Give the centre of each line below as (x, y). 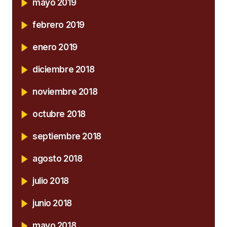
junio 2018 (52, 203)
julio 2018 (51, 181)
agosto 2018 (58, 158)
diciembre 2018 (64, 69)
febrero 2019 (59, 25)
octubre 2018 (59, 114)
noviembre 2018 (65, 91)
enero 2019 (55, 47)
